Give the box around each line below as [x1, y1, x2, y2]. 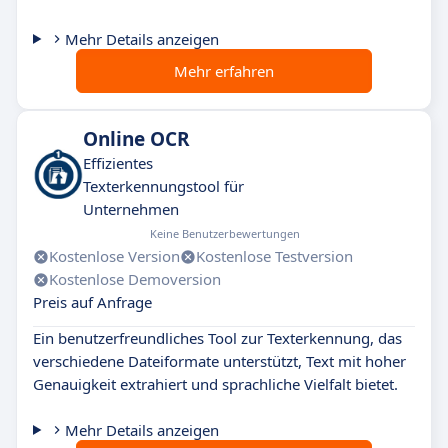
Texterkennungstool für [83, 176, 244, 196]
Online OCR [83, 126, 190, 152]
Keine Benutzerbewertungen [149, 226, 300, 241]
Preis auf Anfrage [33, 292, 152, 312]
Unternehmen [83, 199, 179, 219]
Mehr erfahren [174, 61, 274, 81]
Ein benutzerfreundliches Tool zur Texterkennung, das [33, 328, 402, 348]
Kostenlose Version [49, 246, 180, 266]
